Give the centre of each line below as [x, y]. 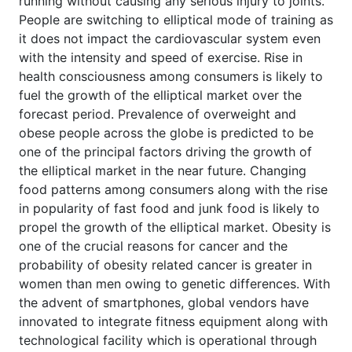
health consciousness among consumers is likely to [171, 76]
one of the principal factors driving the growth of [165, 151]
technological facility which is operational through [168, 340]
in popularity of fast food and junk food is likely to [169, 208]
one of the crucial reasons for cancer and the [153, 246]
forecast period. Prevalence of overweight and [158, 114]
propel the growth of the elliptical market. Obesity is [175, 227]
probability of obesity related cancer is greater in [165, 264]
